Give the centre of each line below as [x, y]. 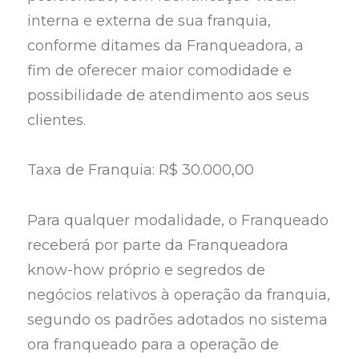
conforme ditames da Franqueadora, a [166, 45]
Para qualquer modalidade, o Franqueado [178, 220]
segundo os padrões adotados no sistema [178, 319]
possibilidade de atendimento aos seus [169, 95]
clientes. [57, 120]
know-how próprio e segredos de [147, 270]
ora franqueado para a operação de [153, 344]
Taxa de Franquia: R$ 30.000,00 [143, 170]
